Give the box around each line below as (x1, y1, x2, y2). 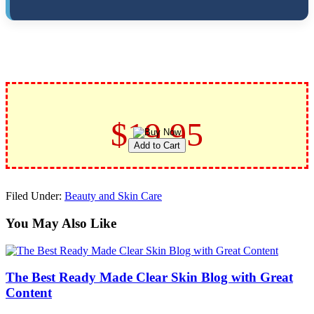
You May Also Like (6, 215, 116, 231)
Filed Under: (6, 190, 64, 203)
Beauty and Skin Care (64, 190, 162, 203)
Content (6, 285, 52, 301)
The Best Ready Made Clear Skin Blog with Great (6, 270, 293, 285)
